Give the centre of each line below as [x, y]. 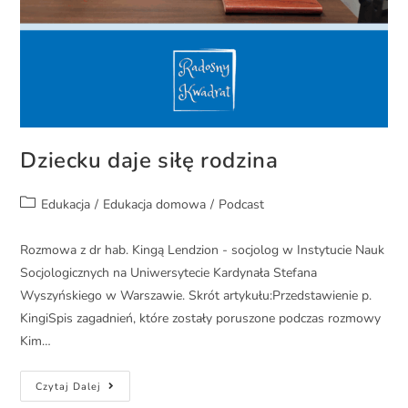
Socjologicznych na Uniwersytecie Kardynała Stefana [169, 273]
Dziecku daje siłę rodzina [149, 161]
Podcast [242, 205]
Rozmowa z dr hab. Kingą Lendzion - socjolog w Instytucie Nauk [203, 250]
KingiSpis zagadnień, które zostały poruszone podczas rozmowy [201, 319]
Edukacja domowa [155, 205]
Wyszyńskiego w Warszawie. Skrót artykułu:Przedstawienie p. [196, 296]
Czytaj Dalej [69, 387]
